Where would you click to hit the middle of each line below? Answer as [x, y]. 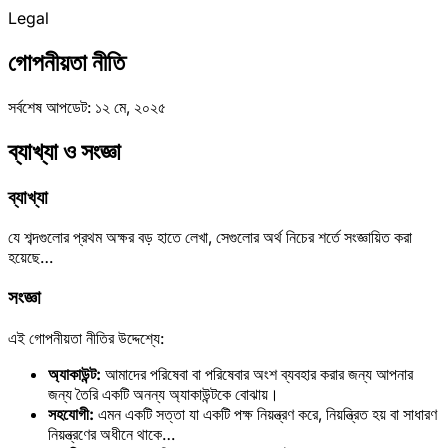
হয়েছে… [30, 257]
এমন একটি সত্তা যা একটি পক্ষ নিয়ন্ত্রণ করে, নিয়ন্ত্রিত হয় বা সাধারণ [265, 413]
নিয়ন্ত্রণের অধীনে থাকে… [111, 433]
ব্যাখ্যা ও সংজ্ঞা [64, 151]
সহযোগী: [71, 413]
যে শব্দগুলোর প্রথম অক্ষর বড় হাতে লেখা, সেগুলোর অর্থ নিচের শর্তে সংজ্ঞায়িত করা [210, 237]
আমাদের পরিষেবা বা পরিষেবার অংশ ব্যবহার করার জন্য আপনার [257, 373]
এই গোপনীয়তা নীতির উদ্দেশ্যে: [86, 337]
